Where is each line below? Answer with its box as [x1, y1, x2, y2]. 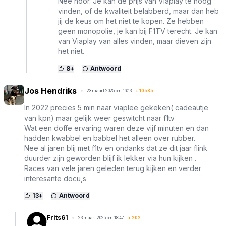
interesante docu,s [24, 174, 86, 183]
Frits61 [47, 214, 68, 222]
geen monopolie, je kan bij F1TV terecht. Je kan [58, 27, 217, 36]
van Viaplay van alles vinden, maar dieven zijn [58, 37, 211, 46]
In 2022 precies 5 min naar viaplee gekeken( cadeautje [24, 103, 208, 112]
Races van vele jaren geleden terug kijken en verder [24, 164, 201, 173]
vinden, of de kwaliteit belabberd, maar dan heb [58, 7, 219, 16]
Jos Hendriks [24, 86, 77, 96]
